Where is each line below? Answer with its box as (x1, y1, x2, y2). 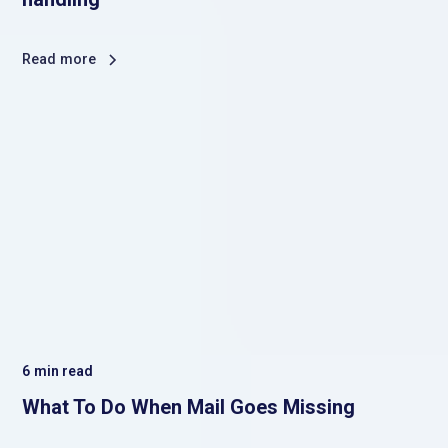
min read (33, 363, 93, 380)
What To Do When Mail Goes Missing (22, 395, 356, 420)
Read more (22, 50, 97, 68)
